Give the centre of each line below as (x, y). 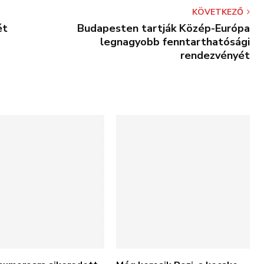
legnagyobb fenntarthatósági (175, 42)
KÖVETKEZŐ (218, 12)
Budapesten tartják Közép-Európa (164, 28)
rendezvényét (215, 55)
